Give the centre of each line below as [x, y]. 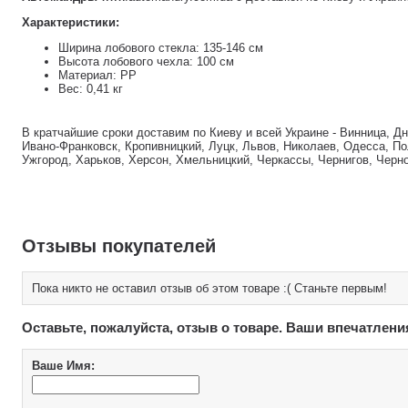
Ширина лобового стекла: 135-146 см [161, 48]
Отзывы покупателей [119, 246]
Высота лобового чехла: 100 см [146, 61]
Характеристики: [71, 22]
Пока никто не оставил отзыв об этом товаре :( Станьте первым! [209, 289]
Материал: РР [97, 75]
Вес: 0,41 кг [91, 89]
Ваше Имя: [63, 365]
